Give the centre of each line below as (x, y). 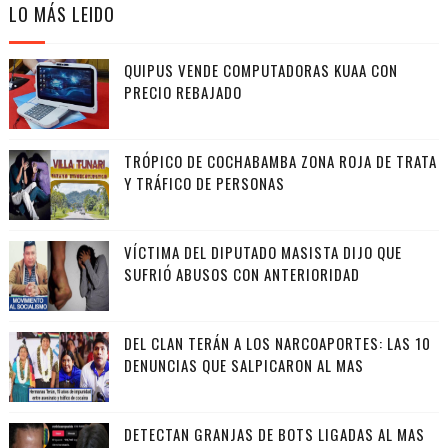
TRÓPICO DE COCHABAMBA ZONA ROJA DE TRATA (280, 161)
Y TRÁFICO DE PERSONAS (204, 183)
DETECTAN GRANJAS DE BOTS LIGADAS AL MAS (274, 434)
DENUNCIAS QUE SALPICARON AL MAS (243, 365)
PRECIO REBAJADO (182, 92)
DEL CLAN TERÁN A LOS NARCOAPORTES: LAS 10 (277, 343)
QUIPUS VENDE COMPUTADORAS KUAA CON (260, 70)
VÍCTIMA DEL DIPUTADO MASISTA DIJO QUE (262, 252)
